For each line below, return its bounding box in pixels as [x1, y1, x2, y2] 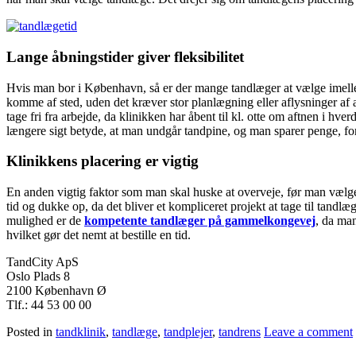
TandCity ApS [6, 255, 79, 269]
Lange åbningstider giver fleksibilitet [6, 48, 244, 65]
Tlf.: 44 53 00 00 [6, 298, 91, 312]
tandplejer [164, 325, 212, 339]
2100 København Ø [6, 284, 106, 298]
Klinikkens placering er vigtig [6, 153, 199, 170]
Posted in [6, 325, 56, 339]
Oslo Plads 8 [6, 269, 70, 284]
